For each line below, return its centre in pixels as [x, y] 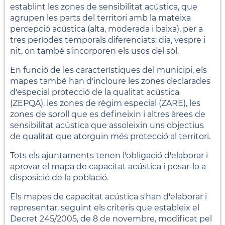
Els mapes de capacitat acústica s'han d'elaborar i [108, 196]
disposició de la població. [59, 177]
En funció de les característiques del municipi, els [108, 70]
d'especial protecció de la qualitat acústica [95, 92]
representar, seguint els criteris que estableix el [105, 207]
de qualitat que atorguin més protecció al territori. [110, 136]
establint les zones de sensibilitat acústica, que [104, 7]
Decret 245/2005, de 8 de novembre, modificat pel [111, 218]
